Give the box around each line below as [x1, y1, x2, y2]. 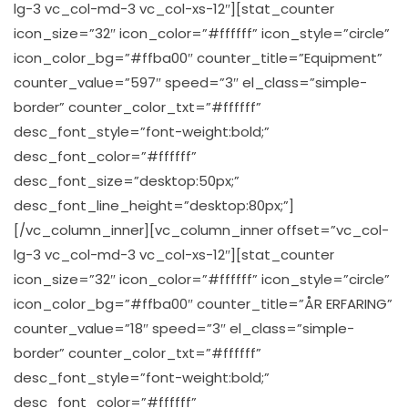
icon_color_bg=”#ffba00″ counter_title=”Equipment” [14, 47, 382, 67]
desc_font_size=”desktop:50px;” [14, 170, 240, 190]
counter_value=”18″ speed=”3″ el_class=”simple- [14, 318, 354, 338]
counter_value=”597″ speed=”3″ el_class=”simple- [14, 72, 367, 92]
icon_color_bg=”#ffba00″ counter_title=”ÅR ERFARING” [14, 293, 393, 313]
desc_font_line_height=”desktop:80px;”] [14, 195, 294, 215]
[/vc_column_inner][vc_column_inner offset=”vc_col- [14, 219, 389, 240]
